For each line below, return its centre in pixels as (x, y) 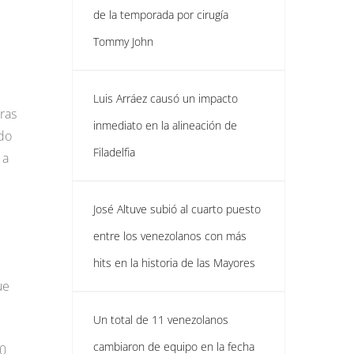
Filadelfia (114, 152)
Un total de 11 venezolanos (161, 320)
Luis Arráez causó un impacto (166, 98)
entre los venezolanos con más (170, 236)
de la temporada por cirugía (161, 15)
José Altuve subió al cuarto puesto (177, 209)
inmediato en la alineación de (165, 125)
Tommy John (123, 41)
